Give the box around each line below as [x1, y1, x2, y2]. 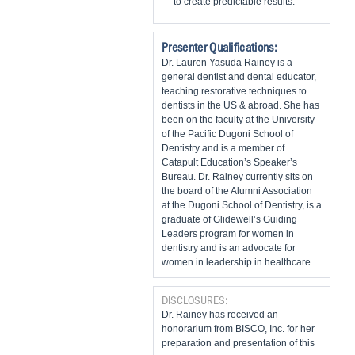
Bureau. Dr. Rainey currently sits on [162, 171, 313, 182]
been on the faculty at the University [162, 114, 315, 125]
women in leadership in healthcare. [162, 257, 313, 268]
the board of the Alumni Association [162, 185, 312, 197]
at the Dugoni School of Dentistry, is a [162, 200, 322, 211]
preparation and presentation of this [162, 338, 315, 349]
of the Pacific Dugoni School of [162, 128, 293, 139]
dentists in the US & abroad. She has [162, 100, 319, 111]
